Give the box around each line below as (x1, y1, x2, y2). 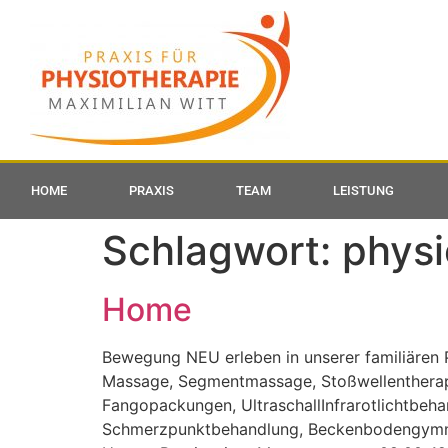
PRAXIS (129, 183, 174, 198)
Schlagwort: (102, 226, 342, 275)
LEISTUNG (333, 183, 394, 198)
